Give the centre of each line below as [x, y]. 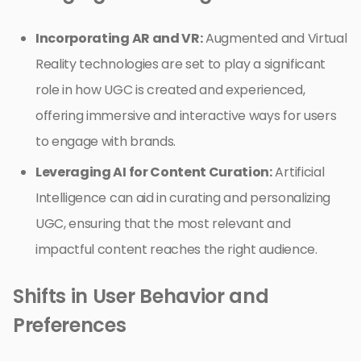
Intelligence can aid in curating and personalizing [183, 197]
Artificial [298, 172]
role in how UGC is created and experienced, [170, 89]
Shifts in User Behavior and [141, 296]
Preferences [70, 325]
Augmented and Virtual [275, 38]
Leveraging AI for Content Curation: [154, 172]
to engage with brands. [106, 141]
